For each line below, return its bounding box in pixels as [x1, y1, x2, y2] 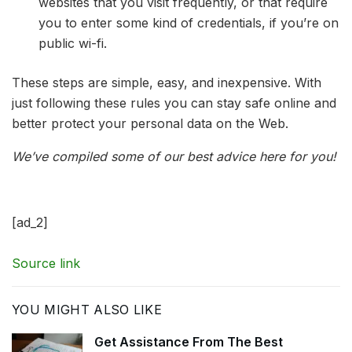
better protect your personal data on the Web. [12, 115, 288, 131]
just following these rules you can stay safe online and [12, 94, 336, 111]
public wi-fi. [38, 35, 108, 51]
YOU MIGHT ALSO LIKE [12, 301, 163, 317]
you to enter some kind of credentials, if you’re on [38, 14, 339, 31]
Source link [12, 255, 80, 271]
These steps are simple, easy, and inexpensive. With [12, 74, 321, 90]
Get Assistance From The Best [94, 333, 283, 350]
